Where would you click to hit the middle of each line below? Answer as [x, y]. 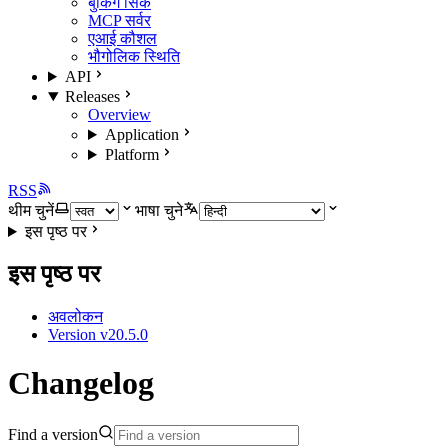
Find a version [53, 434]
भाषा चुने [159, 210]
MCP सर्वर [119, 20]
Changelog [81, 383]
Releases [92, 96]
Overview [119, 114]
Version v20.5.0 [98, 334]
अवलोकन [75, 316]
